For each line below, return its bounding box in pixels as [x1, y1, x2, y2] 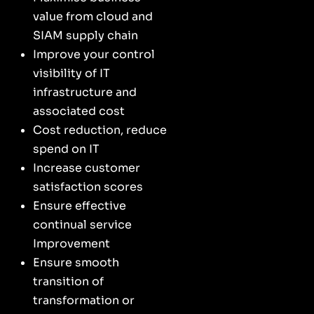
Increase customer [33, 160, 140, 175]
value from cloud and [33, 8, 153, 24]
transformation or [33, 292, 135, 308]
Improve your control [33, 46, 155, 62]
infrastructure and [33, 84, 137, 100]
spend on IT [33, 141, 100, 156]
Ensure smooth [33, 254, 119, 270]
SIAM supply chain [33, 27, 138, 43]
